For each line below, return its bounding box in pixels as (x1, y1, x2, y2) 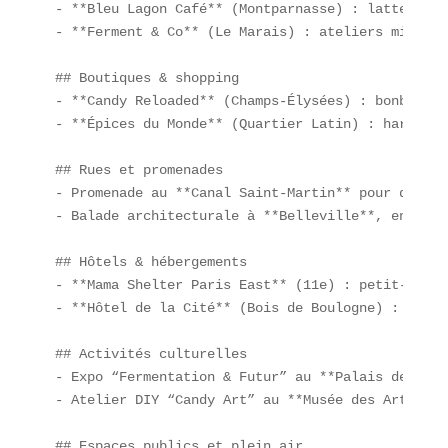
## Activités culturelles (54, 345, 263, 362)
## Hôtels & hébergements (54, 253, 263, 270)
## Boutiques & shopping (54, 69, 255, 86)
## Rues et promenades (54, 161, 239, 178)
